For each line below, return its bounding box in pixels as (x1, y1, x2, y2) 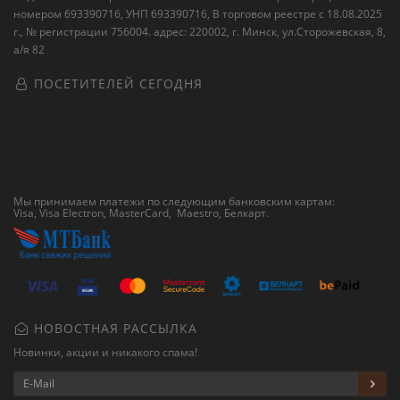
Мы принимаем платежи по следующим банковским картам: (13, 194, 335, 209)
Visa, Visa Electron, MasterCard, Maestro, (13, 205, 224, 221)
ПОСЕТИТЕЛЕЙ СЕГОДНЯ (29, 75, 203, 92)
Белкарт (224, 205, 266, 221)
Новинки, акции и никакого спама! (13, 344, 197, 360)
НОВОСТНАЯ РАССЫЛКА (29, 319, 197, 337)
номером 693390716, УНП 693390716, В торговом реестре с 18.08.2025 (13, 6, 382, 21)
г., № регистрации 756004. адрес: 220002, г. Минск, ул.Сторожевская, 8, (13, 24, 386, 39)
